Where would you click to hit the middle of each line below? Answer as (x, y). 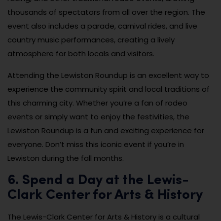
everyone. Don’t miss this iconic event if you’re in (96, 145)
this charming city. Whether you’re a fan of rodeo (97, 103)
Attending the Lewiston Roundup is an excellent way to (108, 75)
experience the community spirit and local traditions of (109, 89)
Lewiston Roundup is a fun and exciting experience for (106, 131)
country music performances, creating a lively (91, 40)
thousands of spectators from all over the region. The (106, 12)
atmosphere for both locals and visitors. (81, 54)
